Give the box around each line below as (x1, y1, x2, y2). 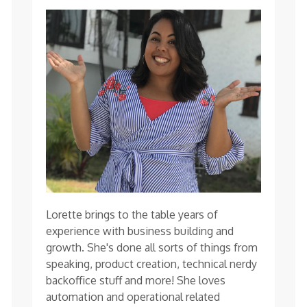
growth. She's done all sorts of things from (46, 240, 258, 254)
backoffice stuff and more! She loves (46, 273, 226, 287)
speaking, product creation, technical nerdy (46, 256, 258, 271)
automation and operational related (46, 289, 221, 304)
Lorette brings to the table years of (46, 207, 219, 221)
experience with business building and (46, 223, 234, 238)
